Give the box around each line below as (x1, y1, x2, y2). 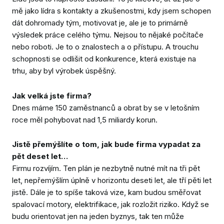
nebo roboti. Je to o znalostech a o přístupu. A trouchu (12, 42, 198, 51)
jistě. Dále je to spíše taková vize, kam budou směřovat (12, 187, 201, 197)
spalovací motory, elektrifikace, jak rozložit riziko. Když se (12, 199, 209, 209)
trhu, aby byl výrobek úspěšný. (12, 66, 116, 75)
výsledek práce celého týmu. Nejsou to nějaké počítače (12, 30, 203, 39)
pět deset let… (12, 151, 68, 161)
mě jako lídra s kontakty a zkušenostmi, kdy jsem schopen (12, 6, 211, 15)
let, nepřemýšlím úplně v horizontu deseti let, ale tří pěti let (12, 175, 211, 185)
